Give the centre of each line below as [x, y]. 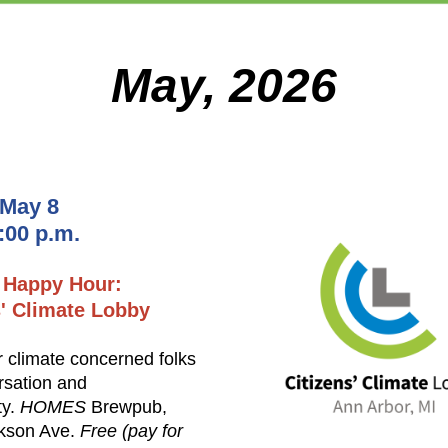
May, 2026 [224, 85]
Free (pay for [129, 431]
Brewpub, [129, 407]
